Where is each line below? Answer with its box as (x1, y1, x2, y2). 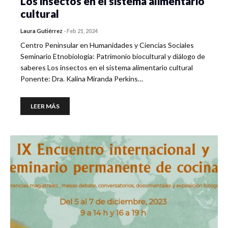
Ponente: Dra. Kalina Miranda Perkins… (20, 74, 143, 83)
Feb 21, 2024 (67, 27, 98, 34)
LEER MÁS (31, 102, 60, 110)
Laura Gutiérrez (20, 27, 63, 34)
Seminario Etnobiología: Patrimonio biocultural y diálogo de (20, 52, 205, 61)
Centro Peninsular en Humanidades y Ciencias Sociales (20, 41, 194, 49)
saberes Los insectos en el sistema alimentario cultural (20, 63, 193, 72)
